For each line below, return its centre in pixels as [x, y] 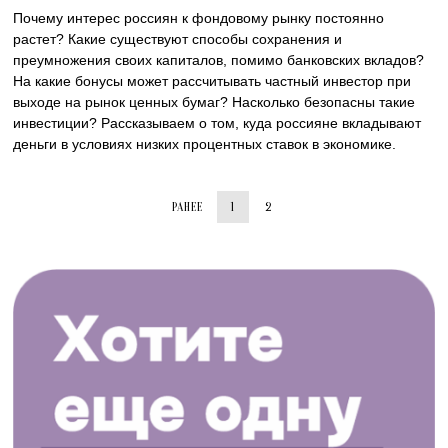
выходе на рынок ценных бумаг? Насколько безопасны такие [214, 102]
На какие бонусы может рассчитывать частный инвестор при [212, 81]
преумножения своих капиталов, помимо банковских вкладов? [219, 60]
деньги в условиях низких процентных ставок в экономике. [205, 144]
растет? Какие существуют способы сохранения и [178, 39]
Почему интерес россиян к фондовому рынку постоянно [199, 18]
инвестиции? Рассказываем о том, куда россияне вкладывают [217, 123]
